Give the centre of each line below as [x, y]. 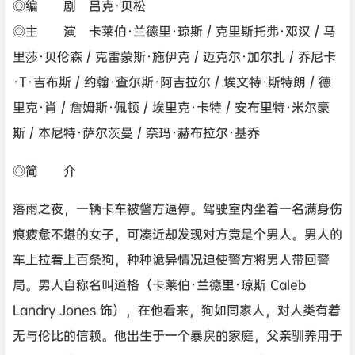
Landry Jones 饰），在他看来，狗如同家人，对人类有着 [177, 310]
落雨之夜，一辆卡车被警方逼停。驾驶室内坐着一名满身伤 [177, 208]
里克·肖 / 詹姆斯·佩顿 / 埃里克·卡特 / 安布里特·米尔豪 [171, 107]
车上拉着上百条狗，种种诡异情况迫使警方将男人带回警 [171, 259]
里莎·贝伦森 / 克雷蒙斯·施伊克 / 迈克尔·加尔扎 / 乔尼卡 [174, 56]
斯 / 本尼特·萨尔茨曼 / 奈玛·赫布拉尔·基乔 [136, 132]
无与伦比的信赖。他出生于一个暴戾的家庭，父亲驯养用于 [177, 335]
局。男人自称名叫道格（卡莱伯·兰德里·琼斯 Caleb [159, 284]
